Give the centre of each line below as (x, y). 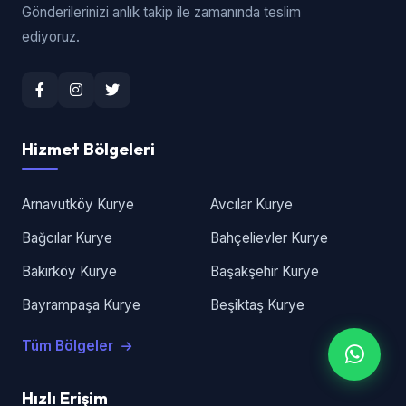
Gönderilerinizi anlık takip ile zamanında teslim (161, 12)
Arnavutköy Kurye (78, 204)
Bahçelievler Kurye (269, 238)
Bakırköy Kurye (69, 271)
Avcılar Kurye (251, 204)
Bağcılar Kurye (67, 238)
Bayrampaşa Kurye (81, 305)
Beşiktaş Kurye (257, 305)
